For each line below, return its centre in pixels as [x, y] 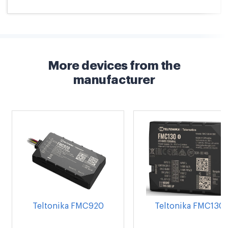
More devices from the [114, 66]
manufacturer [114, 80]
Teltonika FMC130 [190, 206]
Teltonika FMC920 [68, 206]
